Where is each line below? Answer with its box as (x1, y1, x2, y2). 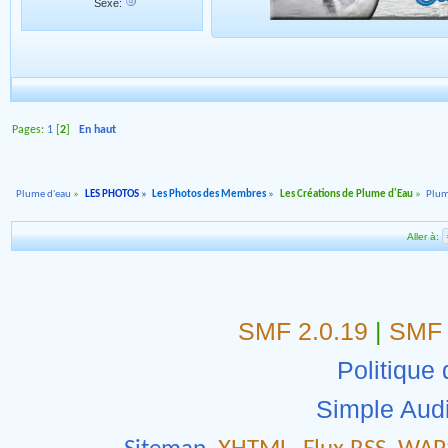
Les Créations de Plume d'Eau (279, 189, 413, 201)
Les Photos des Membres (152, 189, 267, 201)
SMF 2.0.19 (237, 316, 368, 345)
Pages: (12, 123, 48, 136)
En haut (79, 123, 117, 136)
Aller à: (407, 231, 439, 243)
